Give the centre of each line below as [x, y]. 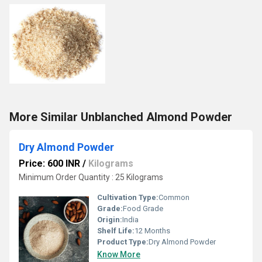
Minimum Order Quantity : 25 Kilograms [91, 177]
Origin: [110, 220]
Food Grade [143, 208]
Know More [119, 254]
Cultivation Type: [128, 197]
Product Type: [123, 242]
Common [174, 197]
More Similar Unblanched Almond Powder [121, 117]
